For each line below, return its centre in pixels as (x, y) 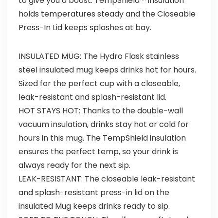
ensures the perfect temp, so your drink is (98, 152)
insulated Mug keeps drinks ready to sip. (94, 206)
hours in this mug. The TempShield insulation (102, 138)
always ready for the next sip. (74, 165)
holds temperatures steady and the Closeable (107, 14)
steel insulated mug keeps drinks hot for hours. (107, 70)
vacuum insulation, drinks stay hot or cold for (103, 125)
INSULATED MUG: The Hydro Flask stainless (99, 56)
